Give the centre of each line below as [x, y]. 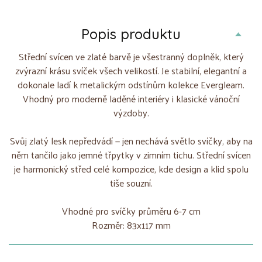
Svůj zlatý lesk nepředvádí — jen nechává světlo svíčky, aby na [131, 140]
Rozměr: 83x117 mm [131, 225]
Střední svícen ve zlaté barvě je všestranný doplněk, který [131, 56]
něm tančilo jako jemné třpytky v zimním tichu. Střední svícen [131, 154]
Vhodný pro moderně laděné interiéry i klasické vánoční [131, 98]
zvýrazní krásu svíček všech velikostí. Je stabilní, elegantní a [131, 70]
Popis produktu [131, 34]
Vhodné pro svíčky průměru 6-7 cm [131, 211]
